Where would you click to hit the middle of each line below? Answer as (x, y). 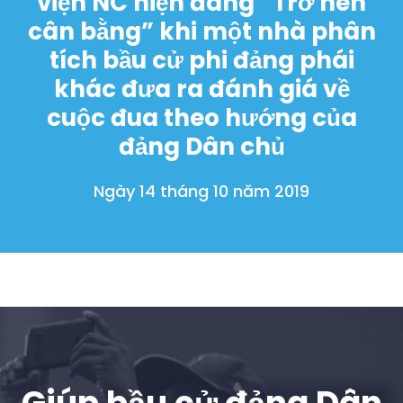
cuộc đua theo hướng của (201, 117)
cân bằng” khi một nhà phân (201, 31)
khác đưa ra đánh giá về (201, 89)
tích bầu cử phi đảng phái (201, 60)
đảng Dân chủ (201, 146)
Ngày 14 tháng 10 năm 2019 (201, 191)
